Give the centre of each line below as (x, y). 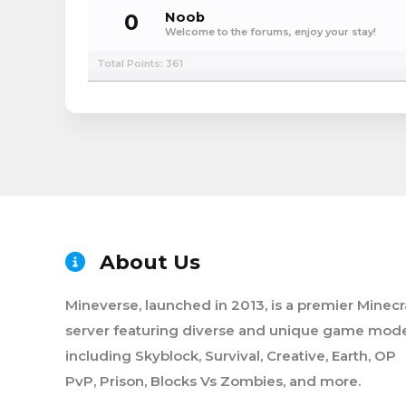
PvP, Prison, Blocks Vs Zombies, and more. (213, 381)
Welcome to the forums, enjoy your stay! (271, 32)
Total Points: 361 (140, 63)
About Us (147, 262)
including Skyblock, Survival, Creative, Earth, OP (231, 356)
